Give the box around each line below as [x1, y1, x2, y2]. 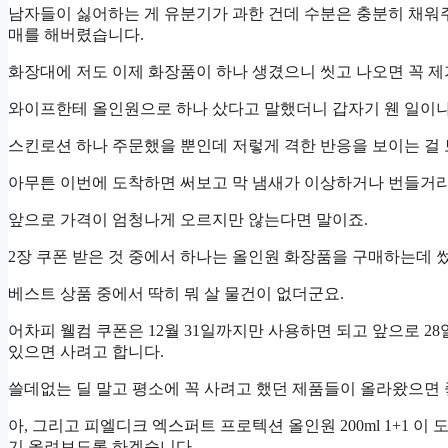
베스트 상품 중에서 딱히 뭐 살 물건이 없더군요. [8, 285, 344, 303]
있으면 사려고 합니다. [8, 343, 164, 361]
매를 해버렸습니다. [8, 26, 144, 44]
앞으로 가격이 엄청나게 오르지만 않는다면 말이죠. [8, 211, 368, 229]
